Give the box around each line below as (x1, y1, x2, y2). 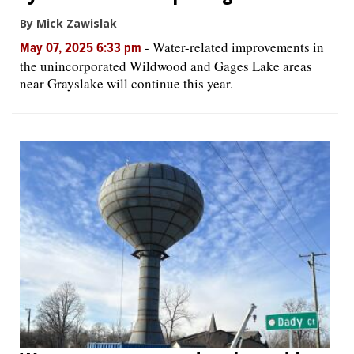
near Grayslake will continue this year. (20, 73, 233, 92)
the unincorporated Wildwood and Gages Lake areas (20, 56, 312, 75)
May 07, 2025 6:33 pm (20, 40, 145, 58)
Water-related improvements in (153, 37, 324, 56)
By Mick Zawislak (20, 15, 117, 31)
